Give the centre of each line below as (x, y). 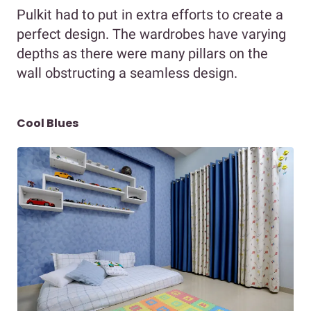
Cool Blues (48, 123)
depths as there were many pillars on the (142, 53)
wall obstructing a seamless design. (127, 73)
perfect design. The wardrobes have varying (151, 34)
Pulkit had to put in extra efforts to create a (150, 14)
